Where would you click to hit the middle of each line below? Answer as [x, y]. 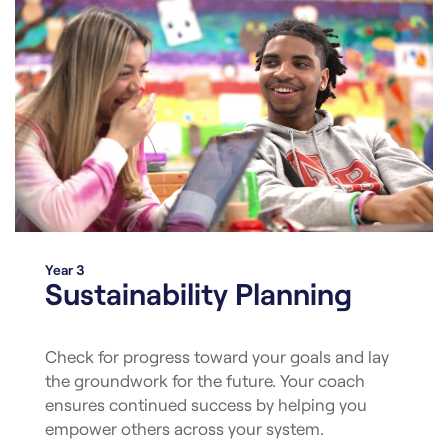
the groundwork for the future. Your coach [205, 380]
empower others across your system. [184, 428]
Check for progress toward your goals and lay [217, 356]
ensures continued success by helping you [206, 404]
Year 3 [65, 270]
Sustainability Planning [198, 293]
